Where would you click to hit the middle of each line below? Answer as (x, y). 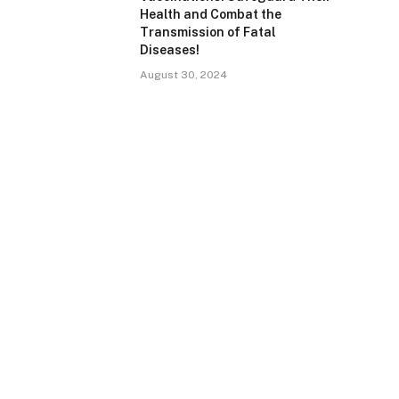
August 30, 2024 (183, 75)
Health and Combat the (211, 14)
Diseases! (170, 50)
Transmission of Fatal (208, 32)
